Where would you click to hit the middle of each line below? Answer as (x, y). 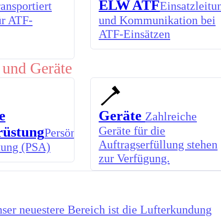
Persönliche (72, 132)
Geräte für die (132, 130)
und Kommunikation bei (157, 20)
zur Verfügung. (134, 158)
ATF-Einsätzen (134, 34)
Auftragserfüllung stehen (158, 144)
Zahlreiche (171, 116)
